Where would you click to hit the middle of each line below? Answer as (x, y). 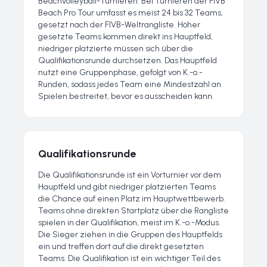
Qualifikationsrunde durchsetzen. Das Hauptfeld (128, 60)
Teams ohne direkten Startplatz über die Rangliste (133, 211)
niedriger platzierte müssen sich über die (116, 49)
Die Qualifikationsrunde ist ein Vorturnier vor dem (130, 175)
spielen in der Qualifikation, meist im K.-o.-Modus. (129, 223)
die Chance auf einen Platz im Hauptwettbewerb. (132, 199)
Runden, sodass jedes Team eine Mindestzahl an (130, 84)
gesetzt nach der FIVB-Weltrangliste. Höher (119, 25)
